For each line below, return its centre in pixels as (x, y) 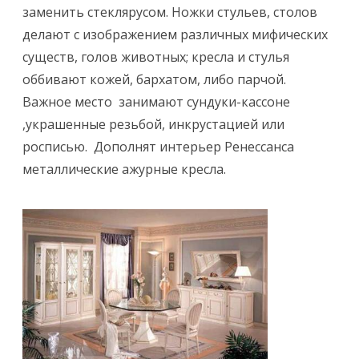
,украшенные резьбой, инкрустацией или (153, 125)
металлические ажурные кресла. (124, 169)
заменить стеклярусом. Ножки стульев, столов (170, 12)
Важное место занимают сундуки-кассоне (156, 102)
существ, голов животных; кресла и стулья (156, 57)
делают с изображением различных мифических (175, 35)
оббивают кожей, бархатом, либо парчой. (154, 80)
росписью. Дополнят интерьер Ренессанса (158, 147)
